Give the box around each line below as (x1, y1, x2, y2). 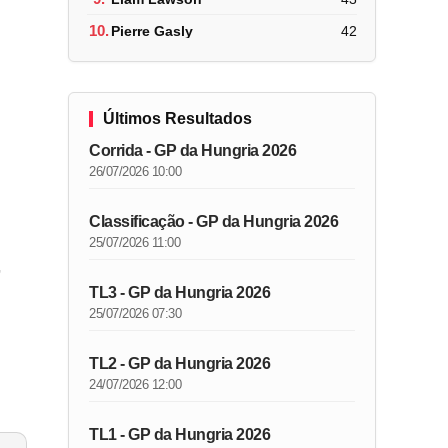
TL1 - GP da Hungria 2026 (89, 426, 271, 443)
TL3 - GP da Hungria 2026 (89, 284, 271, 301)
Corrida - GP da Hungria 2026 (89, 142, 297, 159)
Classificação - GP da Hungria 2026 (89, 213, 339, 230)
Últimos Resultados (103, 110, 253, 127)
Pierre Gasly (111, 22, 194, 39)
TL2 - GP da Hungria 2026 (89, 355, 271, 372)
